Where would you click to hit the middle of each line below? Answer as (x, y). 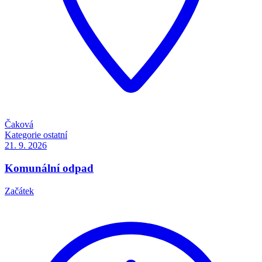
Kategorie (23, 135)
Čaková (19, 125)
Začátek (19, 191)
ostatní (55, 135)
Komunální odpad (49, 168)
